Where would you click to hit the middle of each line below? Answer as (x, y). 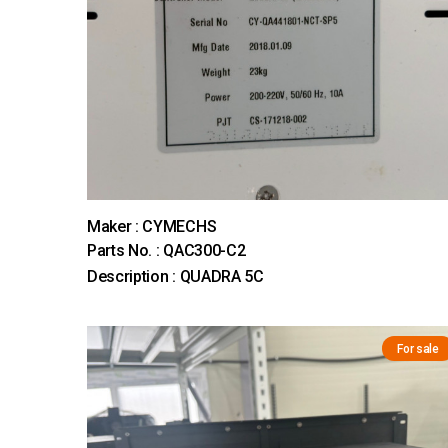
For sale (418, 349)
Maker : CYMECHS (152, 227)
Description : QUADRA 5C (175, 277)
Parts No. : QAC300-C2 (166, 251)
